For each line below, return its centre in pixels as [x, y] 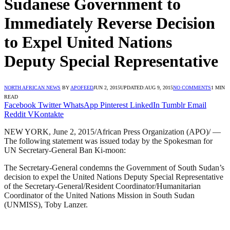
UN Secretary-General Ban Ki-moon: [65, 150]
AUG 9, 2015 [159, 87]
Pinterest [114, 105]
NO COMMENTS [192, 87]
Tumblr [174, 105]
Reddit [15, 114]
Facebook [20, 105]
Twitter [50, 105]
